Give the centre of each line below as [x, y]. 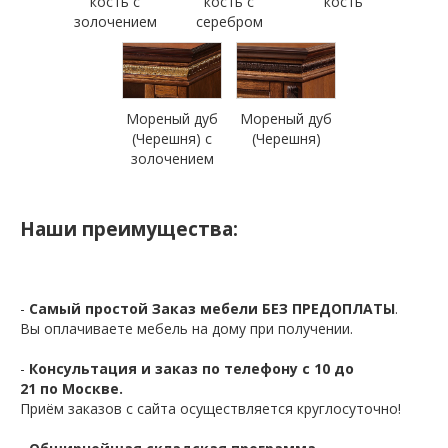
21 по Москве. [71, 388]
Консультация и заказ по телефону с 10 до [191, 368]
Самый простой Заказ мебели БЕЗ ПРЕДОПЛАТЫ [212, 308]
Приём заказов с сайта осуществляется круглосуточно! [210, 408]
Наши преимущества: [129, 228]
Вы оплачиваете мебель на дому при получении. [186, 328]
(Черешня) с [172, 138]
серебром [229, 22]
